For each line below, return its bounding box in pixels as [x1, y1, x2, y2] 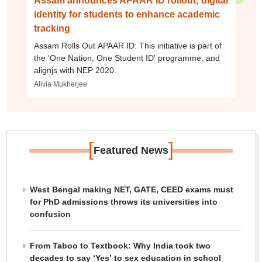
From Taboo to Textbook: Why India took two [29, 241, 211, 251]
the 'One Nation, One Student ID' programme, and [33, 53, 220, 63]
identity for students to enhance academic [33, 9, 220, 20]
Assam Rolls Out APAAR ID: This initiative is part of [33, 41, 222, 51]
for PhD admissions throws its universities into [29, 197, 218, 207]
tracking [33, 23, 70, 34]
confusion [29, 209, 71, 219]
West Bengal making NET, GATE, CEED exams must [29, 185, 233, 195]
